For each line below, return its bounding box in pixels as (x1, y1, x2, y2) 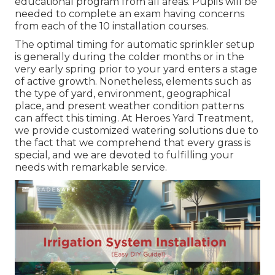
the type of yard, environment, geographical (15, 88, 231, 100)
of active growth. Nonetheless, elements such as (15, 76, 251, 88)
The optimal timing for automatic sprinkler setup (15, 39, 255, 51)
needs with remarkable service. (15, 161, 167, 174)
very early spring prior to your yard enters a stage (15, 63, 257, 76)
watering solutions (132, 125, 223, 137)
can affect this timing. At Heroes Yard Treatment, (15, 112, 253, 125)
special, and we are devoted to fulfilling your (15, 149, 234, 161)
